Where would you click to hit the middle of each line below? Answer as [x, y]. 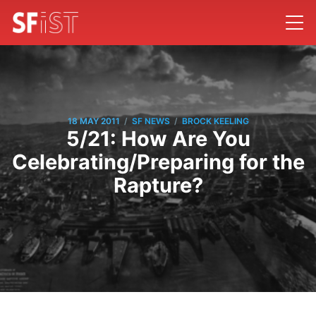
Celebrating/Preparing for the [158, 162]
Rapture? [158, 185]
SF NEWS [151, 121]
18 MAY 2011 [93, 121]
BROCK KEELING [215, 121]
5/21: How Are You [158, 138]
